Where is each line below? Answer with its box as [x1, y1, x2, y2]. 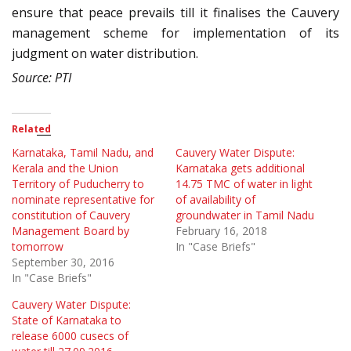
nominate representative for [12, 192, 154, 208]
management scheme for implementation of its [12, 24, 339, 42]
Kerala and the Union [12, 161, 118, 176]
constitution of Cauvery [12, 208, 130, 223]
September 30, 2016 [12, 255, 114, 270]
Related [12, 122, 51, 136]
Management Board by [12, 223, 129, 239]
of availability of [175, 192, 255, 208]
